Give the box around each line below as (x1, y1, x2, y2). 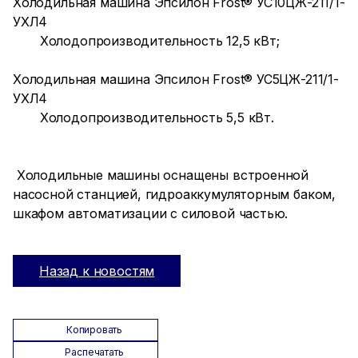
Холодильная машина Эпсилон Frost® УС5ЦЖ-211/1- (13, 71, 339, 87)
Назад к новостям (39, 263, 155, 279)
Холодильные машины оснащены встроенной (13, 167, 309, 183)
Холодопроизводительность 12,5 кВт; (13, 33, 288, 49)
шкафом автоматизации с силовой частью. (13, 205, 288, 221)
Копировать (66, 324, 123, 336)
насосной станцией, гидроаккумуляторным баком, (13, 186, 336, 202)
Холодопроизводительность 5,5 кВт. (13, 109, 282, 125)
